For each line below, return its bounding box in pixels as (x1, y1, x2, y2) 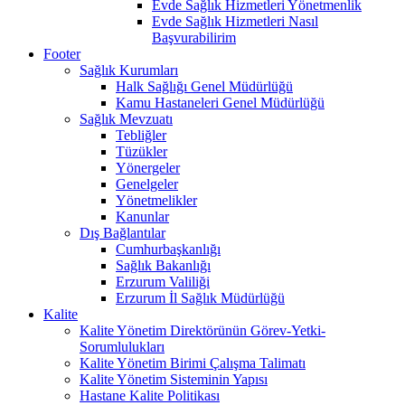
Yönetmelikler (116, 192, 197, 208)
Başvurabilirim (152, 29, 236, 45)
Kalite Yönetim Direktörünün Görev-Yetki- (80, 322, 325, 338)
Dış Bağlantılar (80, 224, 165, 240)
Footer (43, 45, 80, 61)
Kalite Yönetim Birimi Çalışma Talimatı (80, 354, 306, 371)
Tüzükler (116, 143, 167, 159)
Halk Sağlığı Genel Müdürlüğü (116, 78, 293, 94)
